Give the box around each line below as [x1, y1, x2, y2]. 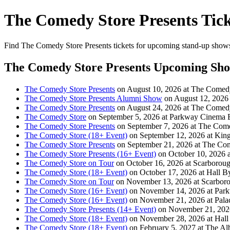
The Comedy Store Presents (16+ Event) [25, 149, 156, 158]
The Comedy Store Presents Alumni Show [25, 93, 162, 103]
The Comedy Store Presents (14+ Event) [25, 204, 156, 214]
